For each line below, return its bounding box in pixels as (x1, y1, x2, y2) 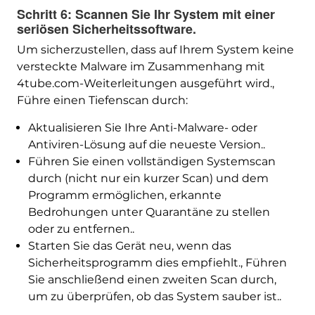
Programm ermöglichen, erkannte (27, 188, 221, 202)
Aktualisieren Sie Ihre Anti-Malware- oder (27, 121, 257, 135)
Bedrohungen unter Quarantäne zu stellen (27, 205, 270, 219)
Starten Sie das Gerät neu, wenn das (27, 239, 231, 253)
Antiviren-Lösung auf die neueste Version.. (27, 138, 265, 152)
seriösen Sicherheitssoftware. (16, 20, 196, 39)
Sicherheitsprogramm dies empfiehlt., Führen (27, 256, 287, 270)
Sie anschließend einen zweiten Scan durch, (27, 273, 276, 287)
